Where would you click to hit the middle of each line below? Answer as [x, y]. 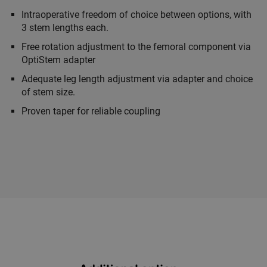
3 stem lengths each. [65, 28]
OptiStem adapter [58, 60]
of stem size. [48, 92]
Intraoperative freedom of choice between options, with [136, 15]
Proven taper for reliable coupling [91, 111]
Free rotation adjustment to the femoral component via [136, 47]
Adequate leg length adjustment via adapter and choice [137, 79]
